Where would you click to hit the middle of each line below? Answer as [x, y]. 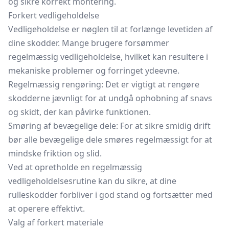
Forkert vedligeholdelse [54, 15]
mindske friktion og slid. [55, 153]
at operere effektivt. [47, 209]
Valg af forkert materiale [56, 222]
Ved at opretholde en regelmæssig [75, 167]
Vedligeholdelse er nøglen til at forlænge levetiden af [110, 29]
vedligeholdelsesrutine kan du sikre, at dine [92, 181]
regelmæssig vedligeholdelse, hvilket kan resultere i [108, 57]
